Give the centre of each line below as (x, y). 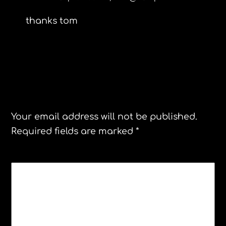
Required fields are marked (74, 131)
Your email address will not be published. (104, 117)
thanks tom (51, 21)
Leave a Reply (69, 84)
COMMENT (40, 173)
